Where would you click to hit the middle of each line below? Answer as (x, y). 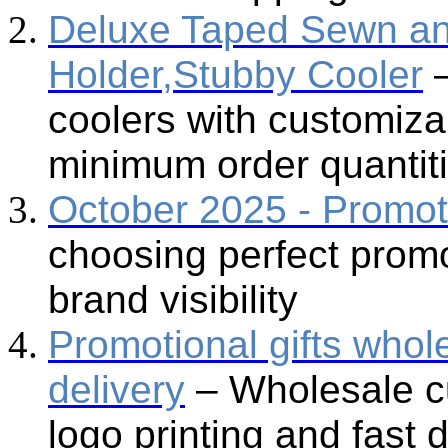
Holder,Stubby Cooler (235, 74)
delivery (116, 389)
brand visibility (173, 299)
